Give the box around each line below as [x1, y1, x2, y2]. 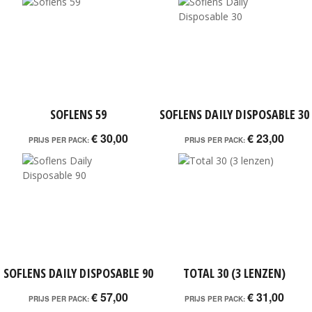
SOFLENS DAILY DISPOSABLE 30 [159, 106, 309, 123]
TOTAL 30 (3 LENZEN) [182, 265, 286, 281]
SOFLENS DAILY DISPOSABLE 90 [3, 265, 153, 281]
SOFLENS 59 [49, 106, 107, 123]
